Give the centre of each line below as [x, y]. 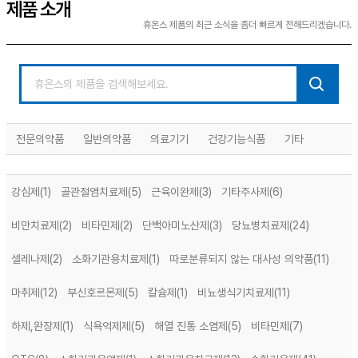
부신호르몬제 [96, 292]
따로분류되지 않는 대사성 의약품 [241, 259]
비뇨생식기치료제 [236, 292]
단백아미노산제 [176, 225]
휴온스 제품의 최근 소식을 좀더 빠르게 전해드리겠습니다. [247, 25]
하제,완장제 [37, 326]
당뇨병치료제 [261, 225]
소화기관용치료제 [110, 259]
